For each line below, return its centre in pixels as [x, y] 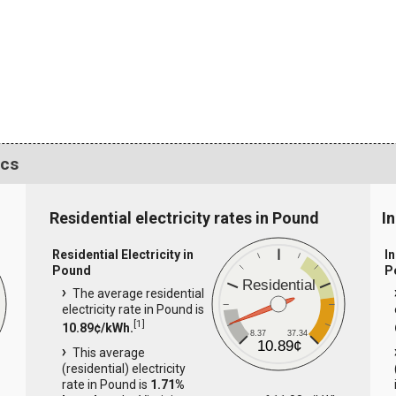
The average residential [138, 294]
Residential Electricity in [122, 255]
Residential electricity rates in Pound [184, 218]
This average [108, 353]
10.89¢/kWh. [97, 328]
